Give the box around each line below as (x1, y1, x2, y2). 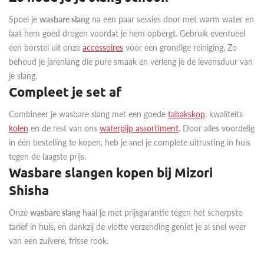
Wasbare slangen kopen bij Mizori (9, 164, 213, 181)
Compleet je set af (9, 84, 121, 100)
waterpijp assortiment (100, 123, 179, 134)
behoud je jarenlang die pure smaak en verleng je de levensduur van (9, 57, 253, 67)
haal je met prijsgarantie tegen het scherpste (80, 207, 242, 218)
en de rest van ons (28, 123, 100, 134)
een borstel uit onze (9, 42, 82, 53)
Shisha (9, 182, 49, 199)
